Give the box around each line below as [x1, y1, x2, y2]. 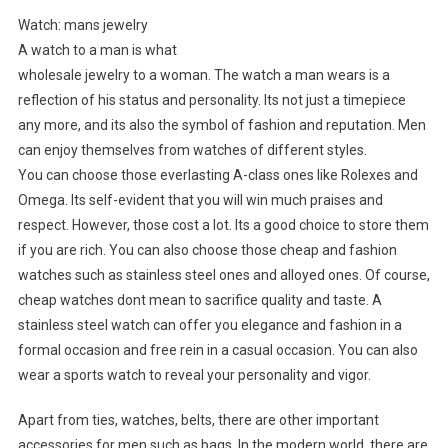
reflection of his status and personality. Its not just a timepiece [17, 92, 406, 109]
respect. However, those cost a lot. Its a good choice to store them [17, 217, 429, 234]
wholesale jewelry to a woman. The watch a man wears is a [17, 67, 390, 84]
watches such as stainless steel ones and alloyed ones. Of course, [17, 267, 430, 284]
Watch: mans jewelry [17, 17, 148, 34]
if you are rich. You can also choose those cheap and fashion [17, 242, 397, 259]
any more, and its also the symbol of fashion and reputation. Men [17, 117, 426, 134]
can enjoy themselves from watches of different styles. [17, 142, 367, 159]
